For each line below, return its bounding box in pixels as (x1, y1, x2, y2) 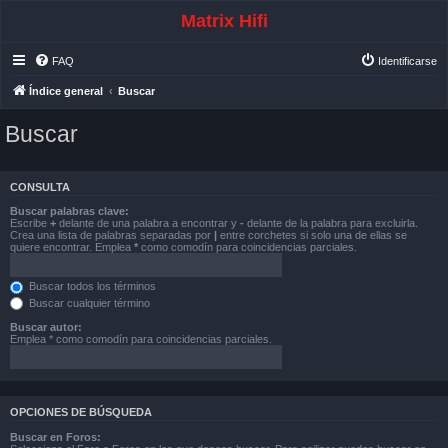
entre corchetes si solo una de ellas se (217, 229, 407, 241)
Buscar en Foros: (10, 430, 101, 443)
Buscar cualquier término (26, 296, 150, 309)
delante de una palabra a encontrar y (56, 217, 240, 229)
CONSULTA (10, 180, 70, 193)
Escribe (10, 217, 50, 229)
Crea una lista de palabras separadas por (10, 229, 214, 241)
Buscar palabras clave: (10, 205, 129, 217)
